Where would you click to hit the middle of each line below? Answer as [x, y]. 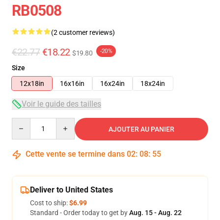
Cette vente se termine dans [75, 154]
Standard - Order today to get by [80, 213]
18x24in [153, 83]
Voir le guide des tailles [61, 104]
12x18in [32, 83]
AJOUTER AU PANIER [141, 129]
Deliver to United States [71, 190]
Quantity [25, 122]
